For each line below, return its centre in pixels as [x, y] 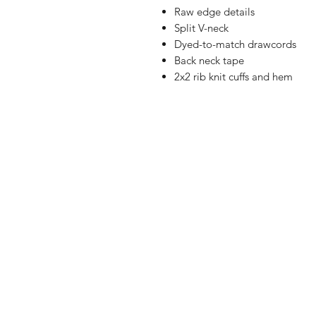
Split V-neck [201, 28]
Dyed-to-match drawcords [235, 44]
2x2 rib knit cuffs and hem [233, 77]
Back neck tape [209, 60]
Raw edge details [214, 12]
